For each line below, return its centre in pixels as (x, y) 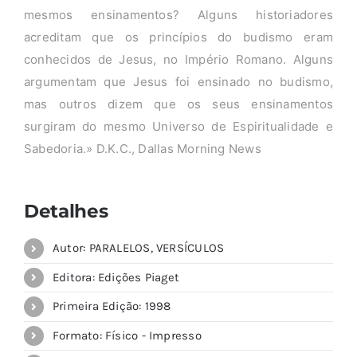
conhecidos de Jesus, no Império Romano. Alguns (178, 60)
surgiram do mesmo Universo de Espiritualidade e (178, 127)
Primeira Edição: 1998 (112, 306)
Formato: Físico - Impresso (127, 335)
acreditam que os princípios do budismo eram (178, 37)
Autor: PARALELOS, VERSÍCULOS (138, 248)
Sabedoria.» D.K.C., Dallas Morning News (142, 149)
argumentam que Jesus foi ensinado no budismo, (178, 82)
